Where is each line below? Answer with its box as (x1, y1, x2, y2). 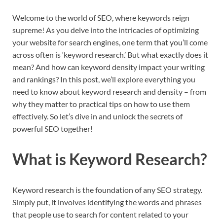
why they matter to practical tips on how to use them (12, 99, 190, 109)
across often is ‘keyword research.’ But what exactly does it (12, 50, 208, 60)
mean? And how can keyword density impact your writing (12, 62, 205, 72)
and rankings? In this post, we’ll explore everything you (12, 74, 195, 84)
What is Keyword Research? (12, 149, 207, 169)
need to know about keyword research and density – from (12, 87, 206, 97)
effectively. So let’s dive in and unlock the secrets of (12, 111, 183, 121)
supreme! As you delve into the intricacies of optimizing (12, 25, 199, 35)
